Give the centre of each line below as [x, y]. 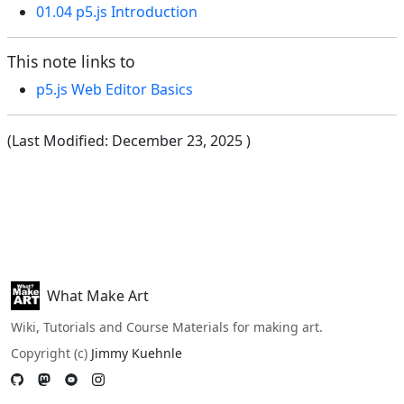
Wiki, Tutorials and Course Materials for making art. [167, 327]
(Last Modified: [60, 141]
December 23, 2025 [179, 141]
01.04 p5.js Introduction [117, 12]
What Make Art [98, 296]
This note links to [71, 62]
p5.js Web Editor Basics [115, 90]
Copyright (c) [51, 353]
